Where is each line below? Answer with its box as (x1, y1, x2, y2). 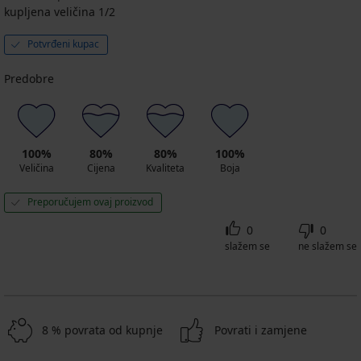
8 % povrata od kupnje (42, 322, 163, 338)
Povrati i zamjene (214, 322, 307, 338)
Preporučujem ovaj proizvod (27, 194, 153, 209)
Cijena (86, 160, 115, 175)
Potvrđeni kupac (27, 36, 99, 51)
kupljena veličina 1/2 (4, 3, 115, 19)
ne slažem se (298, 239, 357, 253)
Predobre (4, 70, 54, 86)
